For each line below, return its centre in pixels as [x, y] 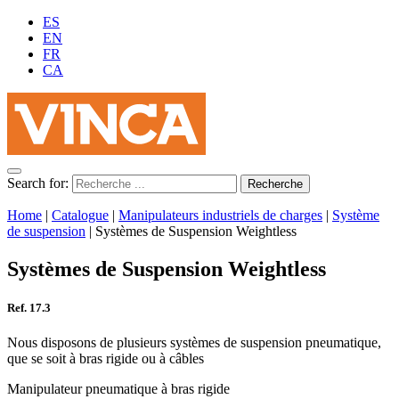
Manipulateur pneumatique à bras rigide [118, 389]
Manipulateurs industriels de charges [220, 215]
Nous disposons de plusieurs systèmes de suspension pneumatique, [194, 343]
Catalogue [80, 215]
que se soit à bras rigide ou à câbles [106, 359]
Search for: [38, 183]
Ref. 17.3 [29, 308]
